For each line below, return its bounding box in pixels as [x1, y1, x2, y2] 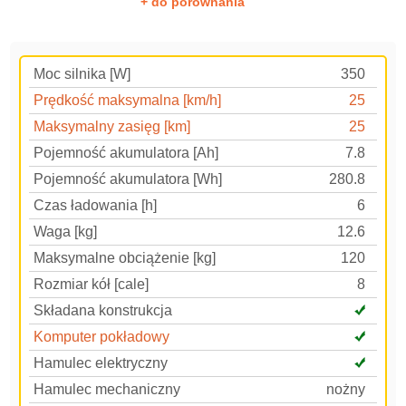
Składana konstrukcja [34, 302, 173, 318]
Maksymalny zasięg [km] [34, 118, 191, 134]
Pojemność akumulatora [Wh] [34, 170, 223, 187]
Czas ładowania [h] [34, 197, 158, 213]
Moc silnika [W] [34, 65, 131, 82]
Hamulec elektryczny [34, 354, 169, 371]
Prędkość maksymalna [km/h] [34, 92, 222, 108]
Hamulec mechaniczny [34, 381, 181, 397]
